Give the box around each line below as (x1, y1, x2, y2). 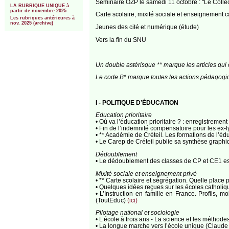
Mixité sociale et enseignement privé (95, 170, 197, 177)
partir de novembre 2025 (10, 8, 66, 13)
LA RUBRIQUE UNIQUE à (10, 3, 69, 8)
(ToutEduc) (95, 196, 127, 203)
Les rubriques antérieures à (10, 15, 75, 21)
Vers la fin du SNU (95, 36, 146, 43)
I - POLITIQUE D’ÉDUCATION (95, 99, 178, 106)
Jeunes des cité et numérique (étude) (95, 23, 199, 30)
